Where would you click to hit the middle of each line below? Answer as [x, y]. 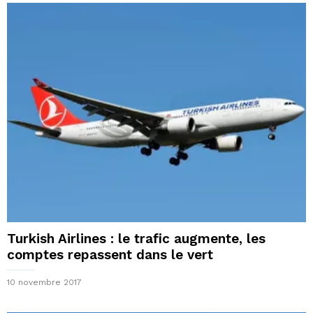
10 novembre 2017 [44, 282]
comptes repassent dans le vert [110, 254]
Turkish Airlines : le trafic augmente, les [136, 238]
